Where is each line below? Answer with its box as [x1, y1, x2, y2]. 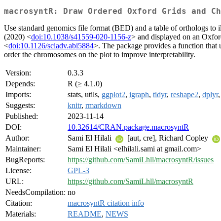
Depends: [5, 79, 35, 88]
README [68, 210, 102, 219]
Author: [5, 134, 30, 143]
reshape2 [171, 90, 198, 99]
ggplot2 [102, 90, 125, 99]
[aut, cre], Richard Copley [125, 134, 210, 143]
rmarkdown [85, 101, 121, 110]
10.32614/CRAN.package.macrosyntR [68, 123, 189, 132]
